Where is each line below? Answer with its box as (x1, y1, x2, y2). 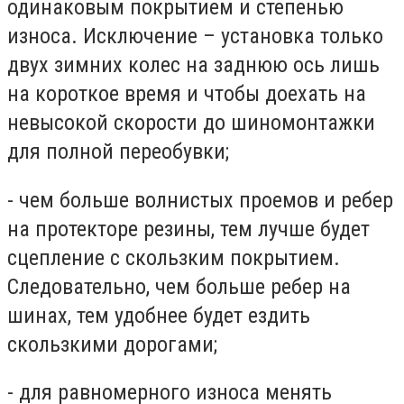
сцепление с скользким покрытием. (7, 244, 340, 271)
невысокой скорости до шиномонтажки (7, 110, 375, 136)
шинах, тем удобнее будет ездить (7, 302, 310, 328)
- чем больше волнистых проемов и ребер (7, 187, 393, 213)
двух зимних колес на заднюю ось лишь (7, 52, 380, 78)
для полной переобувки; (7, 139, 229, 165)
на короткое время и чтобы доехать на (7, 81, 366, 107)
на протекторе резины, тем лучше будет (7, 216, 370, 242)
